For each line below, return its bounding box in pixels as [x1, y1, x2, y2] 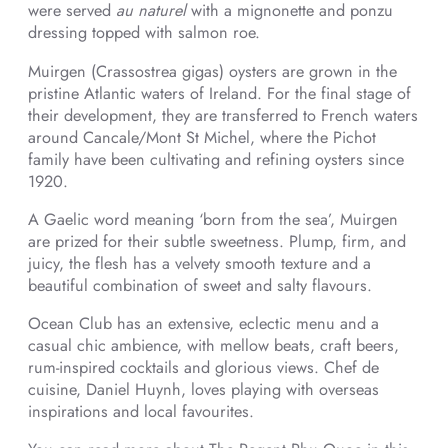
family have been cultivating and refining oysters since [28, 147, 404, 171]
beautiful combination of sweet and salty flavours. [28, 273, 372, 297]
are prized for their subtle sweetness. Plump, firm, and [28, 229, 406, 253]
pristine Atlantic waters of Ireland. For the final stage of [28, 81, 411, 105]
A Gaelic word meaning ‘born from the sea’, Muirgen [28, 207, 398, 231]
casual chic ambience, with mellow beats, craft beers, [28, 334, 399, 358]
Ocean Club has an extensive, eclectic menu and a [28, 312, 379, 336]
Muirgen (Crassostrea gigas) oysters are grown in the [28, 59, 397, 83]
